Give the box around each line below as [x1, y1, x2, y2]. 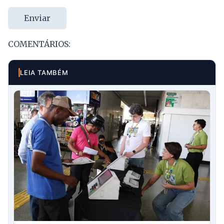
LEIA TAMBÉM [20, 68, 68, 76]
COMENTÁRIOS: [8, 38, 70, 49]
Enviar [24, 12, 50, 23]
